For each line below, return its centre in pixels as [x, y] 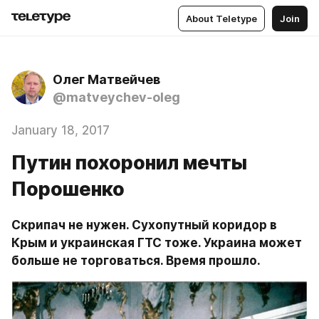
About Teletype [221, 18]
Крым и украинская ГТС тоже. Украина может [157, 243]
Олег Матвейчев [106, 79]
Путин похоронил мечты [129, 163]
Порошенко [68, 189]
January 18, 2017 [61, 130]
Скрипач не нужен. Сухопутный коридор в [144, 225]
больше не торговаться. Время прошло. [136, 261]
